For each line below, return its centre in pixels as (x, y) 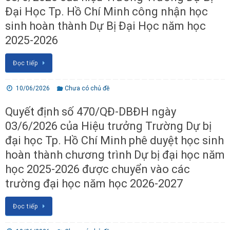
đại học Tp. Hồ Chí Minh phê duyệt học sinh (114, 140)
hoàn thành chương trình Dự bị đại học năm (115, 155)
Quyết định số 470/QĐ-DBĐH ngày (91, 111)
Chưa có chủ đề (87, 88)
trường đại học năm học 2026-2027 (94, 183)
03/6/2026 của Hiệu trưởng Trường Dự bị (108, 126)
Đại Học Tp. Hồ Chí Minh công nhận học (107, 11)
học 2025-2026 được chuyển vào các (98, 169)
